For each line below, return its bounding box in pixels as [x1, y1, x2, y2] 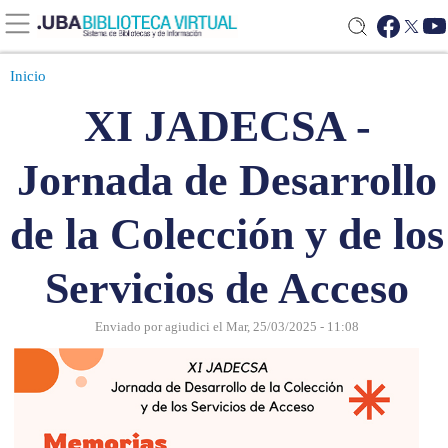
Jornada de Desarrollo [17, 156, 437, 204]
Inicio [10, 68, 46, 84]
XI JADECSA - [83, 102, 371, 150]
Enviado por [95, 319, 165, 334]
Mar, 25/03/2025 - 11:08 [226, 319, 359, 334]
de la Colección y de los [10, 210, 444, 258]
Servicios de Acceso [45, 264, 409, 312]
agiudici [165, 319, 210, 334]
